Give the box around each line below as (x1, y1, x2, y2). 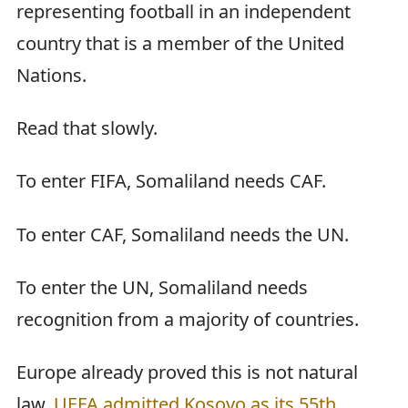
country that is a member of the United (16, 30, 344, 56)
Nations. (16, 62, 87, 87)
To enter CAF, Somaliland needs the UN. (16, 221, 349, 247)
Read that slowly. (16, 116, 158, 141)
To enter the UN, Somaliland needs (16, 274, 308, 300)
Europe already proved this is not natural (16, 359, 358, 384)
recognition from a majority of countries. (16, 306, 359, 331)
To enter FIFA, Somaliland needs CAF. (16, 168, 326, 194)
